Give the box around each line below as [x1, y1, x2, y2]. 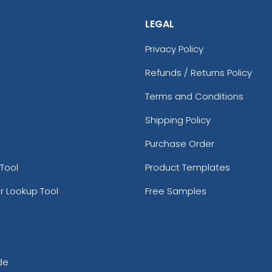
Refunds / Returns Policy [145, 66, 252, 80]
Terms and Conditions [145, 90, 243, 103]
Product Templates [145, 161, 230, 174]
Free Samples [145, 185, 206, 198]
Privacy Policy [145, 42, 203, 56]
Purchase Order [145, 137, 214, 151]
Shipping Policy [145, 114, 211, 127]
